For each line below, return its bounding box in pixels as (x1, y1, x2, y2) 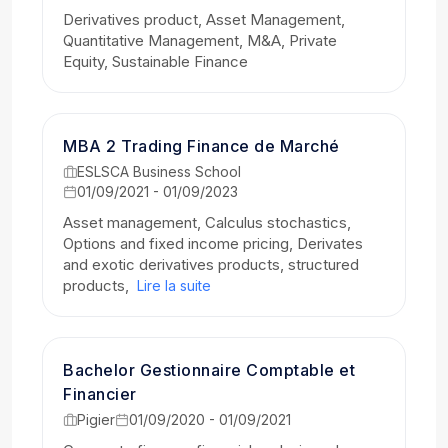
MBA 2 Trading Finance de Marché (63, 136, 340, 156)
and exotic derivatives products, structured (63, 255, 359, 274)
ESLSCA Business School (77, 163, 241, 180)
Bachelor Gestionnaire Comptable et (63, 360, 355, 380)
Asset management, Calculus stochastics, (63, 213, 351, 232)
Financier (63, 384, 137, 404)
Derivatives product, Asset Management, (63, 10, 345, 29)
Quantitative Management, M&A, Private (63, 31, 337, 50)
